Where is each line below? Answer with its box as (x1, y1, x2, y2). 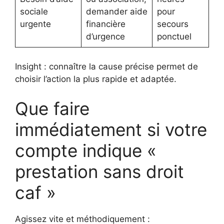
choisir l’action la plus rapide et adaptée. (15, 73, 176, 84)
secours (156, 19, 188, 29)
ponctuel (156, 31, 191, 42)
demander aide (85, 6, 147, 17)
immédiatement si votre (15, 119, 207, 140)
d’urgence (85, 31, 125, 42)
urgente (19, 19, 51, 29)
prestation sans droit (15, 161, 184, 182)
